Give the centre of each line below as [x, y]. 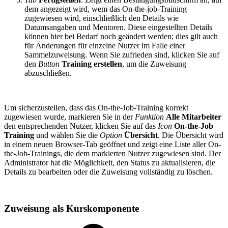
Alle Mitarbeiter [194, 117]
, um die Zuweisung [154, 64]
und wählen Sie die [67, 135]
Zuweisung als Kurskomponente [72, 209]
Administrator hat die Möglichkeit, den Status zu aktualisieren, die [110, 162]
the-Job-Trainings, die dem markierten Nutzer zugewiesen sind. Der [112, 153]
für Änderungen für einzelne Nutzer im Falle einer [105, 45]
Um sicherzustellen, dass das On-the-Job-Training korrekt [96, 107]
